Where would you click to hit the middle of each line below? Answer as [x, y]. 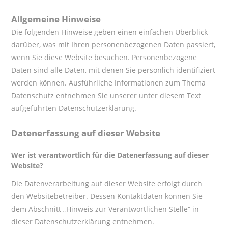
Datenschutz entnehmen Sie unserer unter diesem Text [106, 95]
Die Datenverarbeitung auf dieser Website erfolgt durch [107, 183]
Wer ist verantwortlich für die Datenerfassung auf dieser [110, 155]
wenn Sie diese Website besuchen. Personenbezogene [104, 57]
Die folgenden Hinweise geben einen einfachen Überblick [110, 32]
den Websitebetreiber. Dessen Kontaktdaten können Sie [107, 196]
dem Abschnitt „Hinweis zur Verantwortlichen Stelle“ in [105, 209]
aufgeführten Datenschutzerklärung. [74, 108]
